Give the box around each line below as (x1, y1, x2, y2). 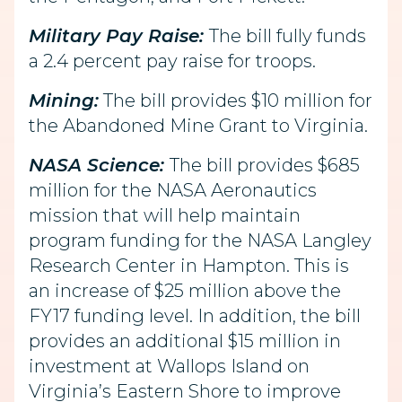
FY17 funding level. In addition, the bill (29, 305, 361, 327)
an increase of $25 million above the (29, 280, 341, 301)
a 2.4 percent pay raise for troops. (29, 50, 325, 72)
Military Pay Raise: (29, 25, 209, 47)
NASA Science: (29, 154, 170, 176)
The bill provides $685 (170, 154, 360, 176)
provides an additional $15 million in (29, 330, 341, 352)
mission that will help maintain (29, 205, 301, 226)
